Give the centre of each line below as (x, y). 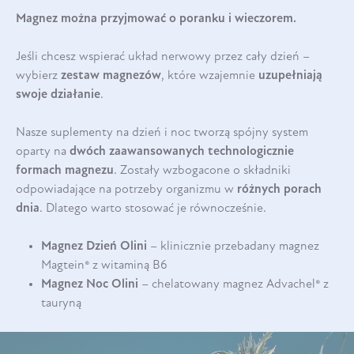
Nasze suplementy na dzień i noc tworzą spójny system (162, 132)
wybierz (38, 75)
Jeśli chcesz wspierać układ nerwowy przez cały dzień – (163, 56)
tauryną (61, 303)
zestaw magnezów (111, 75)
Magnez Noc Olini (91, 284)
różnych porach (279, 189)
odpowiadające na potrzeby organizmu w (126, 189)
